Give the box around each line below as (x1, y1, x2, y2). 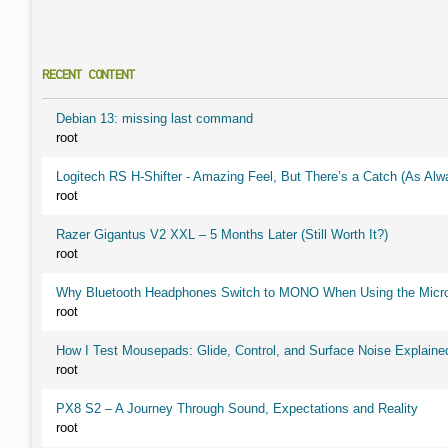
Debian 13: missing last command (56, 111, 253, 126)
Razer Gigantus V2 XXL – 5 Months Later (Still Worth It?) (56, 227, 388, 242)
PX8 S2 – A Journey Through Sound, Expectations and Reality (56, 401, 418, 416)
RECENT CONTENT (42, 67, 135, 82)
